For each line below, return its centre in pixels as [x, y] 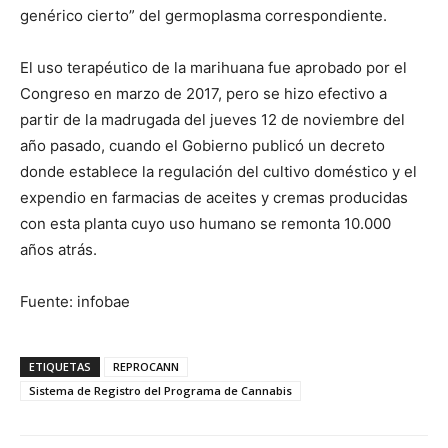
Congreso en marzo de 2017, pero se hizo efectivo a [203, 93]
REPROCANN [146, 366]
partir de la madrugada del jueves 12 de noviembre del [212, 119]
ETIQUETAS [60, 366]
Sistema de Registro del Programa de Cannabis [160, 390]
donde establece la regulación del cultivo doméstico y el [218, 171]
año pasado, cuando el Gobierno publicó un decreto [202, 145]
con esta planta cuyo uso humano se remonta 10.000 [205, 223]
